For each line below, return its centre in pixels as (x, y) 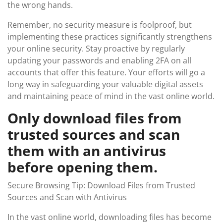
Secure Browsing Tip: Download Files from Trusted (101, 185)
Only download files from (95, 118)
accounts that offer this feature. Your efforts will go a (106, 72)
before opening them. (83, 167)
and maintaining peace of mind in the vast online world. (111, 96)
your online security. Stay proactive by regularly (96, 49)
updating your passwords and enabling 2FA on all (99, 60)
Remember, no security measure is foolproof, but (100, 25)
